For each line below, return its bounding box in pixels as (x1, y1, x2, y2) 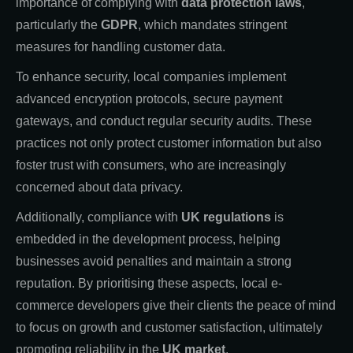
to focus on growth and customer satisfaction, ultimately (16, 320, 322, 334)
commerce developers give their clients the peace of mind (16, 298, 336, 312)
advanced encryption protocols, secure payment (16, 91, 282, 106)
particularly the (16, 17, 101, 32)
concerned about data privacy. (16, 180, 183, 194)
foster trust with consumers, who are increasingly (16, 158, 286, 172)
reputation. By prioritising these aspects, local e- (16, 276, 282, 290)
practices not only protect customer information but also (16, 136, 321, 150)
